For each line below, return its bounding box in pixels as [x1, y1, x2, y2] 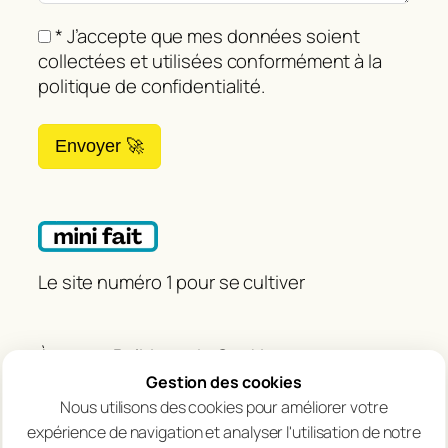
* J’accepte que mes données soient [54, 23, 360, 50]
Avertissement [113, 367, 235, 394]
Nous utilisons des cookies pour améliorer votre [60, 396, 388, 418]
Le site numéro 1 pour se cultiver [38, 269, 305, 296]
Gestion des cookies [145, 371, 303, 393]
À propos [38, 342, 114, 369]
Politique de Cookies [113, 342, 285, 369]
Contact [38, 367, 107, 394]
